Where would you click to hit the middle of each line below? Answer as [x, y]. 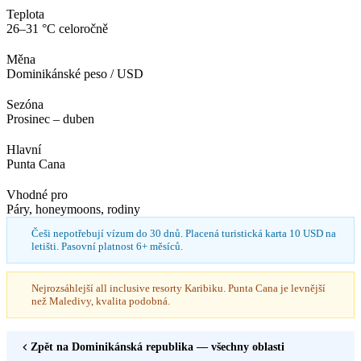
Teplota [25, 14]
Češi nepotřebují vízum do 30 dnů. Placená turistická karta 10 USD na [184, 233]
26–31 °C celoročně [57, 28]
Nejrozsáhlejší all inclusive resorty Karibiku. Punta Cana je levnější [178, 288]
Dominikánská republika [133, 346]
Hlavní [24, 149]
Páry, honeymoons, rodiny [73, 209]
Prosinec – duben [50, 118]
